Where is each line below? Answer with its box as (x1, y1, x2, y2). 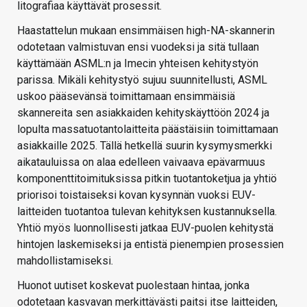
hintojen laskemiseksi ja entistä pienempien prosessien (17, 237, 284, 251)
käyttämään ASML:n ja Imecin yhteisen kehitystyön (17, 56, 258, 70)
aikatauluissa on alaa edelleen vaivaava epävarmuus (17, 155, 265, 169)
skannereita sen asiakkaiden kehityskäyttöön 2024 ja (17, 106, 269, 119)
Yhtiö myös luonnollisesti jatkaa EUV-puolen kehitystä (17, 221, 273, 234)
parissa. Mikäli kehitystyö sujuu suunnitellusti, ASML (17, 73, 267, 86)
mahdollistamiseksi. (17, 254, 113, 267)
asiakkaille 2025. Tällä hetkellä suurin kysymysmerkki (17, 138, 272, 152)
